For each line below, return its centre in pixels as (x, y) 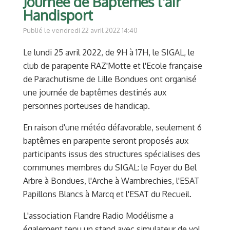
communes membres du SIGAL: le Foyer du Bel (110, 168)
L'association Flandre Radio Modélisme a (98, 216)
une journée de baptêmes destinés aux (95, 93)
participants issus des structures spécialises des (112, 154)
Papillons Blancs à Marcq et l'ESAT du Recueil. (107, 194)
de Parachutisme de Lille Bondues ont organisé (110, 79)
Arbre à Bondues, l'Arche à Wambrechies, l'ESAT (111, 181)
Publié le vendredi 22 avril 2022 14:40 (80, 31)
